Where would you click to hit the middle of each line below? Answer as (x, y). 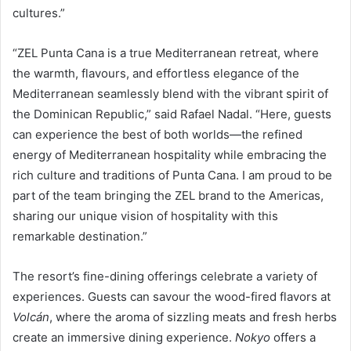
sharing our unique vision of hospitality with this (145, 215)
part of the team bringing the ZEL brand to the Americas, (168, 195)
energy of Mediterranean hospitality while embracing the (170, 154)
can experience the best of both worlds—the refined (157, 134)
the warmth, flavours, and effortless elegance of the (156, 73)
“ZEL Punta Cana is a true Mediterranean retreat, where (166, 52)
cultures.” (39, 13)
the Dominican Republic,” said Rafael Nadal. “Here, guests (172, 114)
